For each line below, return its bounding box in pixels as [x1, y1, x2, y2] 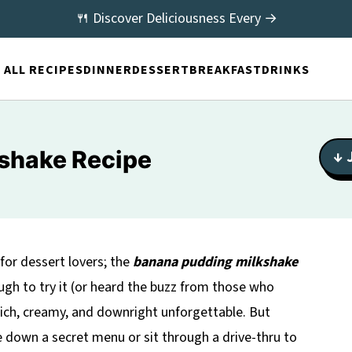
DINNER [82, 60, 132, 79]
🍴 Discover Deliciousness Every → [75, 9, 277, 28]
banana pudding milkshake [133, 252, 298, 272]
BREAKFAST [189, 60, 262, 79]
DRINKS [261, 60, 310, 79]
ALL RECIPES [3, 60, 83, 79]
